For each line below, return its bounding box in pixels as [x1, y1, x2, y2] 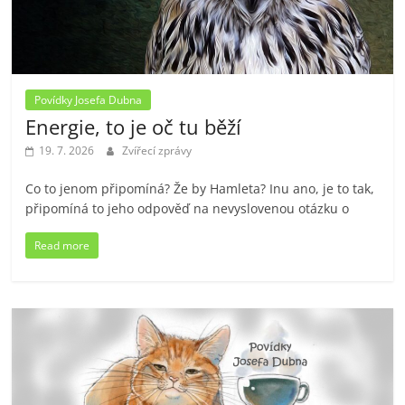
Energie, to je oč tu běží [25, 113, 242, 141]
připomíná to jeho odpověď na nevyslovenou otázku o [25, 200, 350, 218]
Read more [34, 238, 90, 254]
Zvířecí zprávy [122, 143, 193, 159]
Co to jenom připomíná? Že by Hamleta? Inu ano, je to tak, [25, 180, 375, 198]
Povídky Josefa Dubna [34, 92, 143, 108]
